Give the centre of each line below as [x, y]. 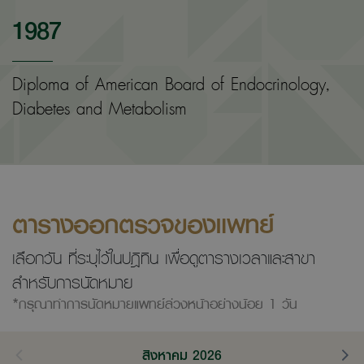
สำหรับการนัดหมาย [72, 282]
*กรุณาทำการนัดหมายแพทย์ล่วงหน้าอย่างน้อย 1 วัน [155, 303]
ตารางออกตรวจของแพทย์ [143, 223]
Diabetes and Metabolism [100, 108]
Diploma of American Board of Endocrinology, [171, 83]
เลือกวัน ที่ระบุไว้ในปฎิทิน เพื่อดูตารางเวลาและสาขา [164, 257]
